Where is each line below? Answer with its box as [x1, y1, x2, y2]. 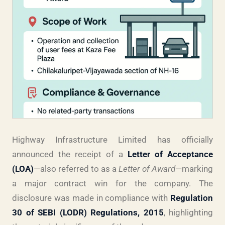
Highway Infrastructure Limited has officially [12, 135, 213, 145]
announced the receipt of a [12, 149, 128, 159]
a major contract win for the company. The [12, 178, 213, 188]
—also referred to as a [34, 164, 119, 174]
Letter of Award [119, 164, 175, 174]
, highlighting [163, 207, 213, 217]
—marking [175, 164, 213, 174]
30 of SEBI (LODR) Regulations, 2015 [12, 207, 164, 217]
